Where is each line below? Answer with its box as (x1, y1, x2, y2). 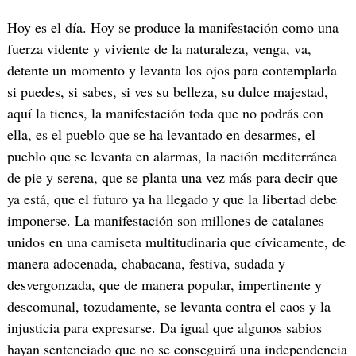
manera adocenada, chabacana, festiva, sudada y (6, 253, 285, 273)
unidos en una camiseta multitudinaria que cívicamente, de (6, 232, 346, 252)
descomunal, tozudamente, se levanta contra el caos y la (6, 296, 331, 316)
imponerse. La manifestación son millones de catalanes (6, 211, 324, 230)
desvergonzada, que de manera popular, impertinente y (6, 275, 322, 295)
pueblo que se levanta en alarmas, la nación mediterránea (6, 146, 337, 166)
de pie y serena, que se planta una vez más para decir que (6, 168, 338, 188)
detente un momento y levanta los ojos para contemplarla (6, 60, 337, 80)
